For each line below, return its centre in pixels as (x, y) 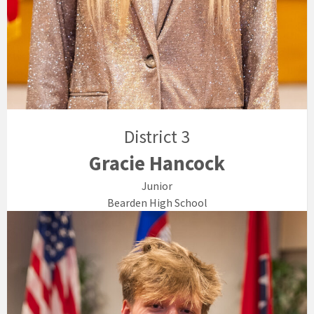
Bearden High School (157, 203)
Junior (157, 186)
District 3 (157, 137)
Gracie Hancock (157, 164)
